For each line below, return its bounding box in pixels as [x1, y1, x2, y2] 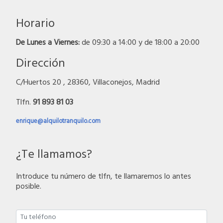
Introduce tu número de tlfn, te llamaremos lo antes [16, 170, 191, 184]
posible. [16, 180, 41, 194]
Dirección [16, 54, 65, 73]
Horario [16, 14, 55, 33]
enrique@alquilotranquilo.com [16, 115, 101, 126]
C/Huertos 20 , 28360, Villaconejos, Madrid [16, 76, 160, 89]
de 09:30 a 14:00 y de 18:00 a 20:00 [80, 36, 200, 49]
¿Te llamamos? [16, 145, 92, 165]
